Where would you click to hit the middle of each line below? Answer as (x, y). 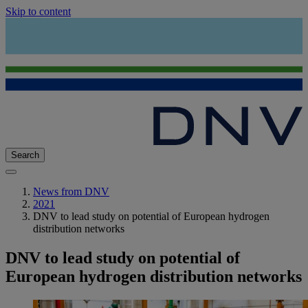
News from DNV (71, 192)
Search (25, 155)
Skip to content (38, 11)
